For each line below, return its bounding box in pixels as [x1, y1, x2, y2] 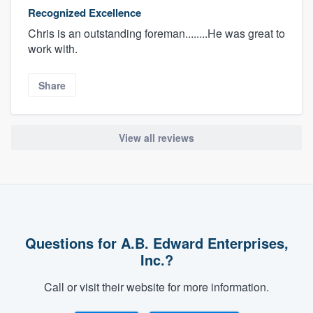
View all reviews [119, 130, 194, 145]
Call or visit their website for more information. [44, 279, 269, 296]
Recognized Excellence [28, 4, 141, 20]
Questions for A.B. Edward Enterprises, [24, 233, 289, 254]
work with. [28, 40, 78, 57]
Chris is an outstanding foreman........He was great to [28, 24, 285, 41]
